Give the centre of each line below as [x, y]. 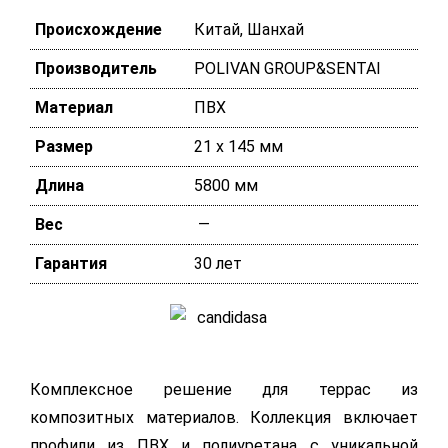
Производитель [96, 68]
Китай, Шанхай [249, 29]
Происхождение [98, 29]
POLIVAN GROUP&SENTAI [287, 68]
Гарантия [71, 263]
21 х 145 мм [238, 146]
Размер [64, 146]
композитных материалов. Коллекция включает [224, 417]
